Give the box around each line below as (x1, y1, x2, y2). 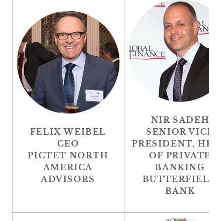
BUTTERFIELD (142, 174, 218, 184)
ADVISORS (41, 174, 95, 184)
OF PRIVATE (149, 150, 211, 160)
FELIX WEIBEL (30, 126, 107, 137)
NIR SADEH (150, 114, 210, 125)
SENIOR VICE (146, 126, 214, 137)
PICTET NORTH (28, 150, 109, 160)
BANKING (155, 162, 205, 172)
